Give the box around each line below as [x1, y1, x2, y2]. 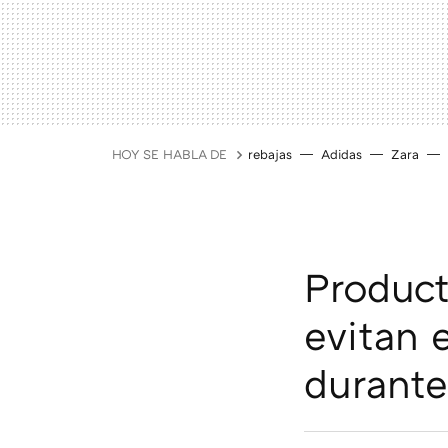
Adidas [321, 146, 362, 162]
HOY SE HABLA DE [112, 146, 227, 162]
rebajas [248, 146, 292, 162]
